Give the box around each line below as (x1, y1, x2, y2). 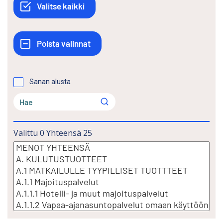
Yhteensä (46, 127, 81, 139)
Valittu (13, 127, 38, 139)
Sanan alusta (29, 78, 71, 86)
